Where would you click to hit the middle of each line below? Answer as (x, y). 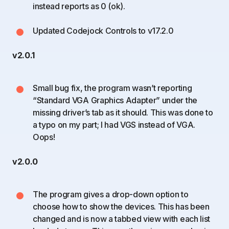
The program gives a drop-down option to (111, 194)
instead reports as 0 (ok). (79, 6)
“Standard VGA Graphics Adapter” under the (115, 100)
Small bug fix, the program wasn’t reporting (112, 88)
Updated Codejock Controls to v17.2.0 (103, 31)
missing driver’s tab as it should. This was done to (123, 112)
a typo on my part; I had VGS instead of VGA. (114, 125)
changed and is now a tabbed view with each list (121, 219)
